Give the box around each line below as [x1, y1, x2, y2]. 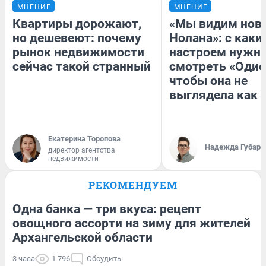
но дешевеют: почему [12, 30, 141, 45]
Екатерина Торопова [48, 134, 121, 143]
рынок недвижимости [12, 45, 144, 59]
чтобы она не [169, 73, 248, 88]
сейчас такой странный [12, 59, 151, 74]
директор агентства [48, 145, 115, 154]
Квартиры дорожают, [12, 16, 141, 31]
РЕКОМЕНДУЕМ [88, 178, 178, 192]
